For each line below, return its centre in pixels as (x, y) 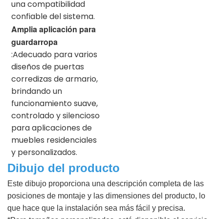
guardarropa (34, 42)
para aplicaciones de (52, 128)
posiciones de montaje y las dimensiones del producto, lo (106, 196)
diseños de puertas (48, 66)
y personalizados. (44, 152)
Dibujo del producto (64, 168)
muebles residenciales (54, 140)
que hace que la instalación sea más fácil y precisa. (96, 208)
